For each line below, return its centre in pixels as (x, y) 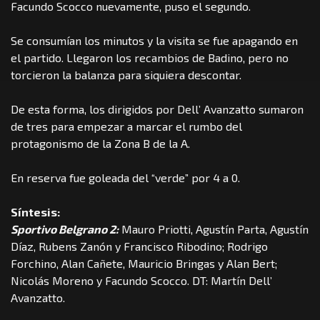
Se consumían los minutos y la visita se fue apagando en (154, 41)
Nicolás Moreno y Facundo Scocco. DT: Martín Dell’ (141, 281)
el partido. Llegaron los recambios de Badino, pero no (150, 58)
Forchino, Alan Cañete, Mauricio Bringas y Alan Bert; (144, 264)
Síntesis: (35, 212)
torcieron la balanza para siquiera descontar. (126, 75)
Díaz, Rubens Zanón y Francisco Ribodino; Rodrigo (139, 246)
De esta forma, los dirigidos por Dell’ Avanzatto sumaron (157, 109)
